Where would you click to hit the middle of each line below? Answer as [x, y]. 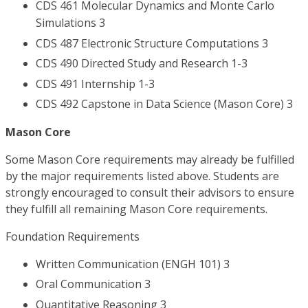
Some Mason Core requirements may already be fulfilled [150, 159]
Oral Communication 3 [93, 284]
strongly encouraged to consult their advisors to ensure [150, 192]
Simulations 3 [70, 23]
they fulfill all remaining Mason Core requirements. [136, 209]
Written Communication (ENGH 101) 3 [133, 264]
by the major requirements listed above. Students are [142, 176]
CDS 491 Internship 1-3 [95, 84]
